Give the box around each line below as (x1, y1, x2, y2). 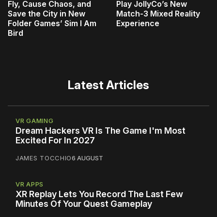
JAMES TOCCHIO (15, 154, 72, 162)
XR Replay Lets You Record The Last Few (15, 188, 183, 199)
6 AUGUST (72, 154, 104, 162)
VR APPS (15, 180, 44, 188)
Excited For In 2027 (15, 135, 95, 145)
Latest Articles (68, 77, 149, 92)
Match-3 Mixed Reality (116, 8, 200, 18)
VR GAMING (15, 116, 54, 124)
